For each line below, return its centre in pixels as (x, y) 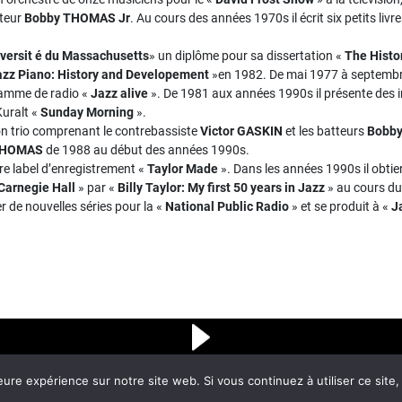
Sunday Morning (87, 112)
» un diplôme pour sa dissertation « (247, 56)
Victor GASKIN (241, 131)
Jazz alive (119, 93)
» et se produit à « (340, 206)
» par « (96, 188)
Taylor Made (183, 169)
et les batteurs (325, 131)
